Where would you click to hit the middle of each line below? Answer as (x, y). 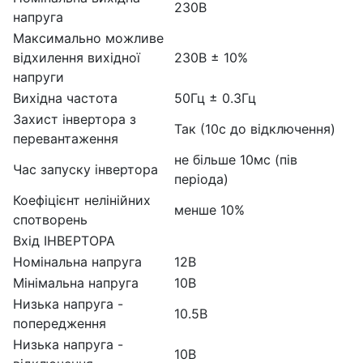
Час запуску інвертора (85, 169)
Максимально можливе (88, 38)
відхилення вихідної (77, 57)
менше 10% (209, 209)
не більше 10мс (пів (236, 159)
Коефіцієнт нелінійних (82, 200)
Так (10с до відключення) (255, 128)
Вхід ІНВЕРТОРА (64, 240)
